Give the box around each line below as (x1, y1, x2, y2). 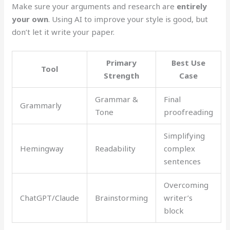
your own (12, 13, 49, 24)
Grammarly (20, 100, 62, 110)
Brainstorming (95, 192, 148, 203)
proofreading (164, 106, 214, 117)
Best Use (171, 57, 206, 68)
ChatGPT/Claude (20, 192, 80, 203)
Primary (106, 57, 137, 68)
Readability (95, 143, 136, 154)
